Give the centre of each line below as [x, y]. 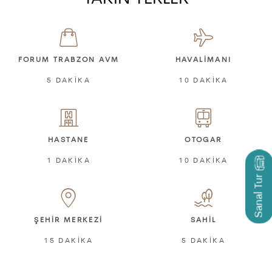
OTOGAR [203, 141]
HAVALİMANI [203, 60]
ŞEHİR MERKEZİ [69, 221]
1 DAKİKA [69, 161]
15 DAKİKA [69, 241]
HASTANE [69, 141]
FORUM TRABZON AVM [69, 60]
